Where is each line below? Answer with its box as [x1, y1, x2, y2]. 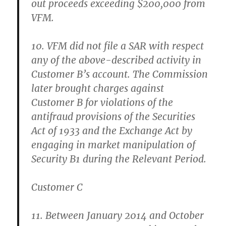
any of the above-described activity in [31, 54, 202, 66]
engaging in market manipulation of [31, 139, 196, 151]
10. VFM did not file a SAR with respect [31, 40, 204, 52]
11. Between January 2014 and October [31, 209, 204, 221]
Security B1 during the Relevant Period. [31, 153, 207, 165]
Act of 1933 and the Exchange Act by [31, 125, 193, 137]
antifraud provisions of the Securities [31, 110, 196, 123]
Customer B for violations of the [31, 96, 174, 108]
